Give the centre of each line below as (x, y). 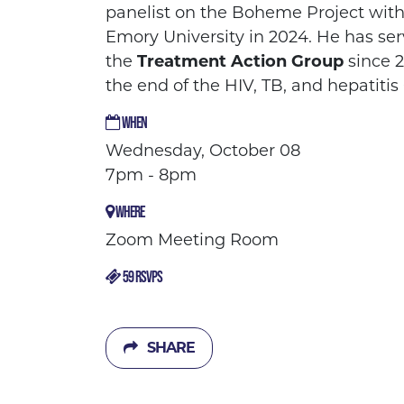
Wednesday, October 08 (203, 151)
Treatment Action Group (240, 62)
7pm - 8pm (151, 175)
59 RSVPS (142, 277)
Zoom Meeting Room (192, 240)
